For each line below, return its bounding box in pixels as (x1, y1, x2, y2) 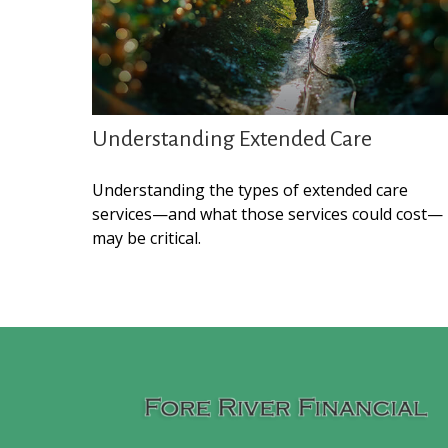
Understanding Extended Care (92, 127, 372, 152)
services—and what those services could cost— (92, 203, 443, 226)
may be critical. (92, 227, 201, 250)
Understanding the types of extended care (92, 179, 408, 202)
